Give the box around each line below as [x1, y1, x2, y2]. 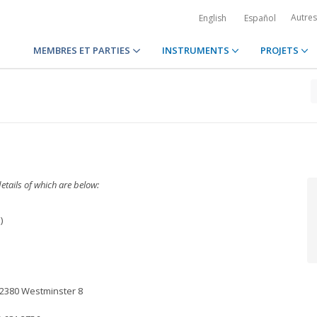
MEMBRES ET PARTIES [33, 44, 133, 57]
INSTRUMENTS [161, 44, 231, 57]
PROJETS [260, 44, 301, 57]
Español [244, 12, 276, 24]
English [199, 12, 226, 24]
